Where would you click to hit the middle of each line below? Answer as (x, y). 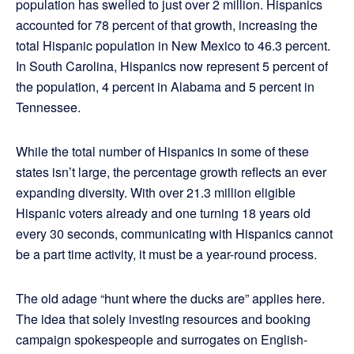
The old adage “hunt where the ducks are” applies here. (170, 299)
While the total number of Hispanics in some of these (162, 152)
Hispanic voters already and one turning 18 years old (163, 213)
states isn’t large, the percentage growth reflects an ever (171, 172)
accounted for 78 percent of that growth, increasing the (167, 25)
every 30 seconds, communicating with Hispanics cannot (174, 234)
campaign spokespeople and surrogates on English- (162, 340)
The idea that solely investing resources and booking (163, 319)
